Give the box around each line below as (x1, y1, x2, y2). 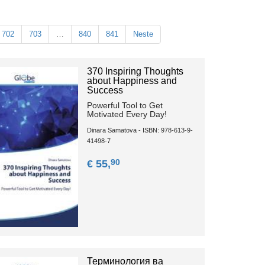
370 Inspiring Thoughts (87, 66, 184, 77)
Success (87, 85, 124, 96)
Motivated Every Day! (87, 109, 167, 119)
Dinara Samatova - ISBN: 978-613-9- (87, 127, 193, 134)
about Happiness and (87, 76, 177, 86)
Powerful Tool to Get (87, 101, 163, 111)
